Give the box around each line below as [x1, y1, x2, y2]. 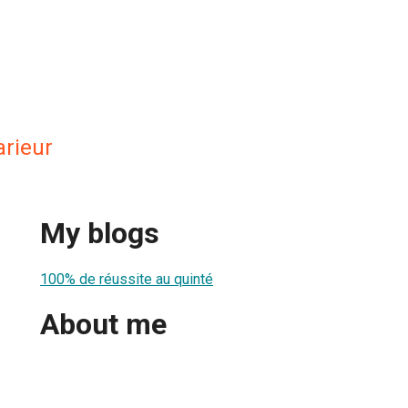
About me [40, 307, 167, 342]
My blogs [40, 216, 159, 251]
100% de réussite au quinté [40, 270, 213, 288]
